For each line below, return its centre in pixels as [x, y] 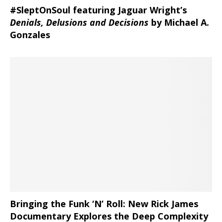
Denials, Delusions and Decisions [79, 22]
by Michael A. [179, 22]
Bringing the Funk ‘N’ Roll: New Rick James [104, 204]
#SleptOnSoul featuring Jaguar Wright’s [98, 10]
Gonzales [30, 35]
